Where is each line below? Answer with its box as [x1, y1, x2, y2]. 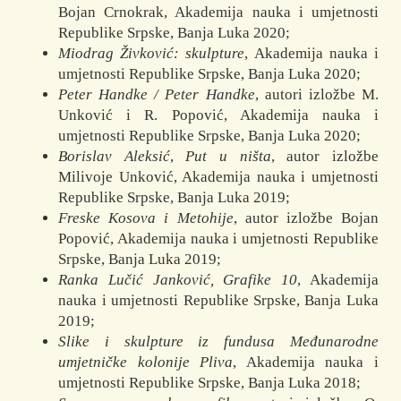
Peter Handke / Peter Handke [58, 86, 255, 104]
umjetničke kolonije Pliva [58, 354, 234, 371]
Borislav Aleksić [58, 148, 170, 166]
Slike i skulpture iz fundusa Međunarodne [58, 333, 379, 351]
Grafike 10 [223, 271, 298, 289]
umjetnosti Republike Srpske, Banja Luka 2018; [58, 374, 362, 392]
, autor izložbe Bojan [233, 209, 379, 227]
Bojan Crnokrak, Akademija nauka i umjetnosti [58, 4, 379, 21]
